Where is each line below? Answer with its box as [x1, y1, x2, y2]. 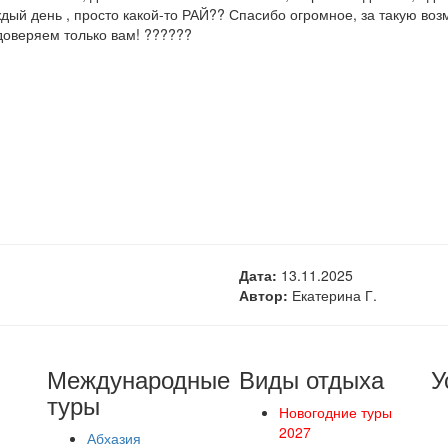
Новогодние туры [278, 402, 392, 422]
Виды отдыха [238, 361, 384, 396]
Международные [47, 361, 231, 396]
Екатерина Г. [288, 285, 377, 305]
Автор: [239, 285, 288, 305]
